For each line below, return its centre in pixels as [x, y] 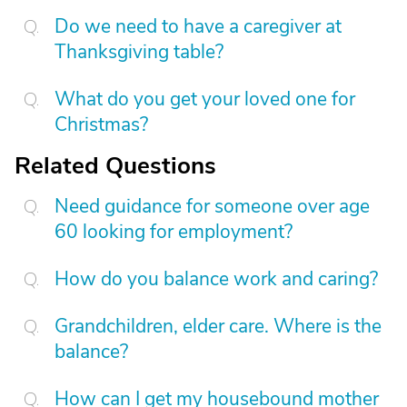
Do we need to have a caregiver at [198, 26]
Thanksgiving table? [139, 52]
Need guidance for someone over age [212, 206]
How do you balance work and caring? [216, 279]
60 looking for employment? [174, 232]
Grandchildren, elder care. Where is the [218, 326]
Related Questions [115, 166]
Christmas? [101, 124]
